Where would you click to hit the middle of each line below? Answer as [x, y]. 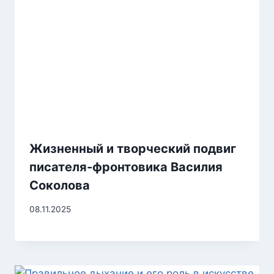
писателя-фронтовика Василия [126, 167]
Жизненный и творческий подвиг [133, 149]
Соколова [60, 186]
